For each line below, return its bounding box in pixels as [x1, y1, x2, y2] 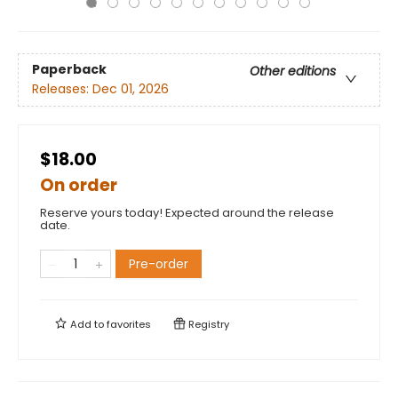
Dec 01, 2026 [92, 80, 169, 99]
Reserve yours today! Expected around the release [40, 204, 334, 221]
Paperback [32, 60, 107, 79]
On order [40, 173, 117, 197]
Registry [186, 317, 229, 331]
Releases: [32, 80, 92, 99]
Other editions [250, 62, 336, 81]
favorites [107, 317, 151, 331]
